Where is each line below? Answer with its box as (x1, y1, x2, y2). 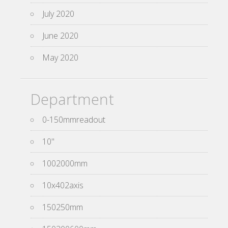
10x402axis (42, 180, 83, 191)
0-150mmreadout (42, 114, 105, 126)
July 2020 (42, 8, 74, 20)
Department (31, 89, 114, 109)
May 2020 (42, 52, 78, 64)
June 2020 (42, 30, 78, 42)
